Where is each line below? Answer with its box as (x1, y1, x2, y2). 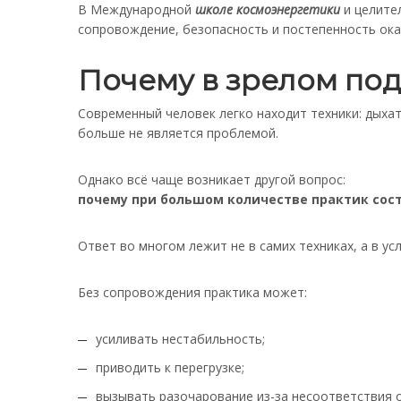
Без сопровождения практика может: (78, 284, 307, 301)
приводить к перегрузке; (96, 359, 244, 376)
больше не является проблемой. (78, 124, 278, 141)
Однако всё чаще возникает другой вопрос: (78, 171, 346, 188)
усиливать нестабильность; (96, 330, 265, 347)
